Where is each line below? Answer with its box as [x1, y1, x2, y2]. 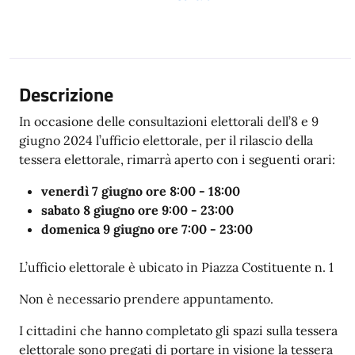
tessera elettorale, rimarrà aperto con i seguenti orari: [19, 151, 335, 167]
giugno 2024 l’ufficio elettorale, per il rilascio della [19, 132, 313, 148]
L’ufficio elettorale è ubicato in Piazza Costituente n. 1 [19, 259, 334, 275]
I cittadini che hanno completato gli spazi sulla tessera [19, 323, 338, 338]
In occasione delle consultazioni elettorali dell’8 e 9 [19, 113, 319, 129]
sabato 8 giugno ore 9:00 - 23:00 [41, 202, 234, 218]
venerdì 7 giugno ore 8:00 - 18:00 [41, 183, 240, 199]
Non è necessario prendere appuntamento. [19, 291, 273, 307]
